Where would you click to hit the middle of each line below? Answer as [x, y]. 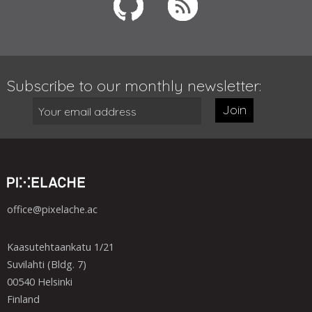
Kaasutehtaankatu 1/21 [61, 247]
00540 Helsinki [40, 282]
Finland [23, 299]
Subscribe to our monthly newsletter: [134, 86]
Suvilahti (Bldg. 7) [47, 265]
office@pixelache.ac [52, 210]
